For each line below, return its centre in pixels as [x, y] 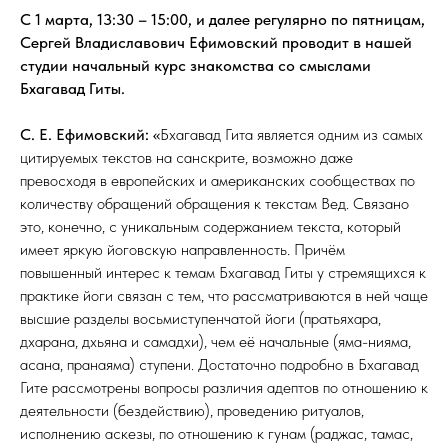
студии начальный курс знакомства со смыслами [195, 65]
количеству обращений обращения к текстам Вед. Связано [214, 203]
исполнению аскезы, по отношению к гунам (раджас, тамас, [216, 433]
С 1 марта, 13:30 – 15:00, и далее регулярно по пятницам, [222, 19]
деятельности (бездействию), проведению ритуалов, [192, 410]
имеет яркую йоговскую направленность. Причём [182, 249]
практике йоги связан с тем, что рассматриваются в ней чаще [224, 295]
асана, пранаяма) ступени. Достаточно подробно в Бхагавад [219, 364]
